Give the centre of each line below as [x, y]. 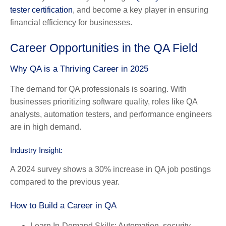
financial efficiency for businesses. [71, 22]
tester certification [41, 10]
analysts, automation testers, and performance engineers [111, 114]
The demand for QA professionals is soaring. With [98, 89]
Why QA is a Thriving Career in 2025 [79, 69]
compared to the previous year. [65, 182]
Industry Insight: [36, 150]
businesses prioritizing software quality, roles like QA [104, 101]
